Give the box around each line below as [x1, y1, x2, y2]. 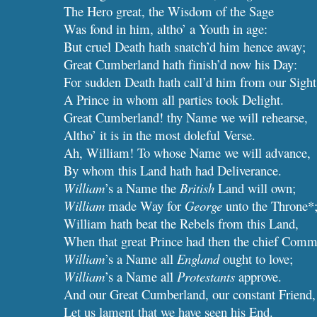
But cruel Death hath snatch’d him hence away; [64, 38, 306, 55]
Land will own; [214, 179, 296, 197]
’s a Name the [105, 179, 180, 197]
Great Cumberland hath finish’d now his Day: [64, 55, 298, 73]
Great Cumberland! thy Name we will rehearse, [64, 108, 309, 126]
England [177, 250, 220, 267]
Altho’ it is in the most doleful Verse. [64, 126, 256, 144]
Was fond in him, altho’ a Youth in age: [64, 20, 268, 38]
